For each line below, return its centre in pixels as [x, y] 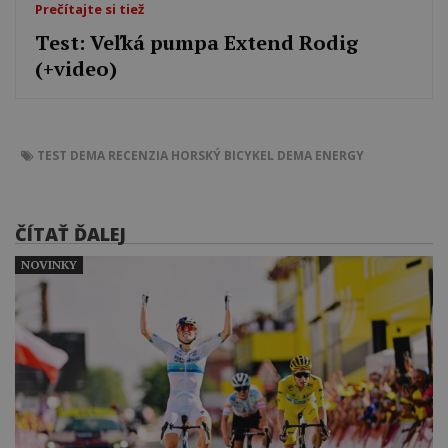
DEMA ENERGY [320, 155]
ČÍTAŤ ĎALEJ [70, 233]
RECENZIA [138, 155]
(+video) [76, 69]
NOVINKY [49, 264]
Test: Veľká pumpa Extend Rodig [197, 43]
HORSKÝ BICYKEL [222, 155]
